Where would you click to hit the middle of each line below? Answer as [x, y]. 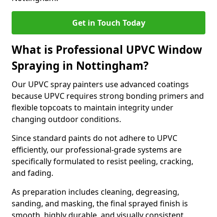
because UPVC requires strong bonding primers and [108, 96]
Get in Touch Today [108, 23]
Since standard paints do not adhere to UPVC [94, 138]
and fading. [32, 173]
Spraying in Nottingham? [80, 66]
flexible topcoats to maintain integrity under [93, 108]
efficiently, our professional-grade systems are [97, 150]
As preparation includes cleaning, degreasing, [95, 192]
